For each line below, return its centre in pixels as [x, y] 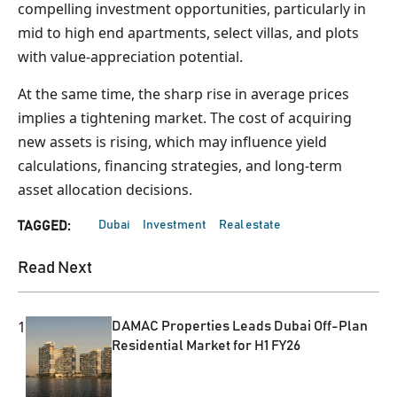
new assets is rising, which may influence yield [172, 142]
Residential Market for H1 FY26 [206, 346]
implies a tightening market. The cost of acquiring [185, 118]
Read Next [55, 269]
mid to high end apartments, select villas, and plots [188, 33]
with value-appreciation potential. [130, 57]
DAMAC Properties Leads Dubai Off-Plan [240, 327]
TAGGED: [44, 227]
